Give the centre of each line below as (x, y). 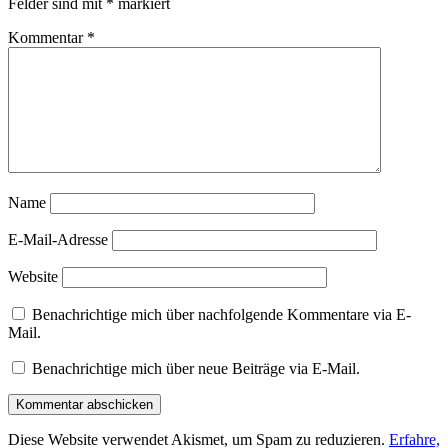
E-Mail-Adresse (58, 240)
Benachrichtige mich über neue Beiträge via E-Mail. (196, 369)
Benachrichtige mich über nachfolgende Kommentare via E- (221, 315)
